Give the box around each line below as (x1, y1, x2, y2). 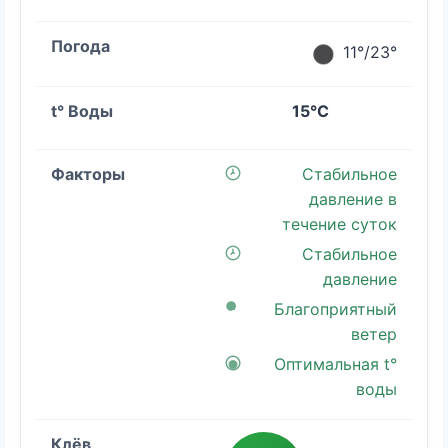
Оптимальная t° (274, 353, 397, 374)
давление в (309, 188, 397, 209)
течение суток (282, 213, 397, 234)
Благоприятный (274, 298, 397, 319)
